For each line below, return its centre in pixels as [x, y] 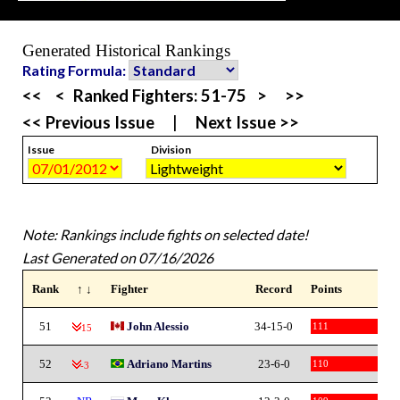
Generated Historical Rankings [126, 50]
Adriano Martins [169, 363]
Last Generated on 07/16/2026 [118, 257]
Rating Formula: [75, 70]
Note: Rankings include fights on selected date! [165, 234]
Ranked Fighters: [137, 95]
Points [326, 288]
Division [171, 149]
